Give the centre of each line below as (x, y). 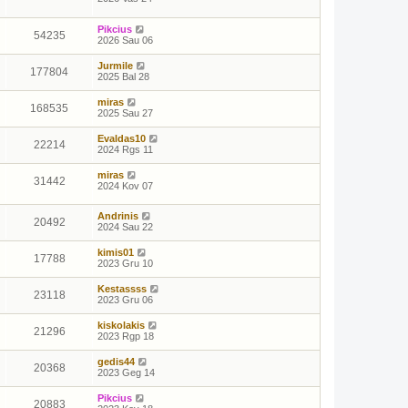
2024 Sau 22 (125, 227)
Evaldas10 (122, 138)
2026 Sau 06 (125, 40)
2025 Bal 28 (123, 76)
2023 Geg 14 (126, 373)
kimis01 (116, 253)
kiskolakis (121, 326)
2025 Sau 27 (125, 112)
